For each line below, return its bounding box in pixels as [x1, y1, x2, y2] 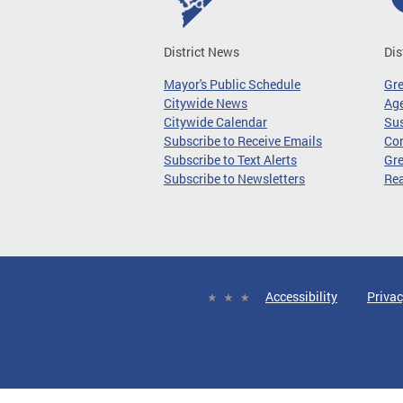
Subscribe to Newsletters [164, 169, 305, 187]
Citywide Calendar [164, 112, 267, 130]
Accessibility [265, 287, 337, 305]
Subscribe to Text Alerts [164, 150, 297, 168]
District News [164, 42, 239, 60]
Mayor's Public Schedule [164, 75, 300, 93]
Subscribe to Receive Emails [164, 131, 322, 149]
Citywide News [164, 94, 247, 112]
